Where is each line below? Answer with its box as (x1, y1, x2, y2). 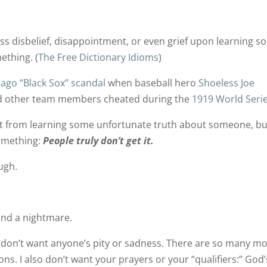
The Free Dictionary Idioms (38, 50, 159, 64)
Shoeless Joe (198, 76, 255, 89)
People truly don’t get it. (43, 133, 154, 147)
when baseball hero (105, 76, 199, 89)
